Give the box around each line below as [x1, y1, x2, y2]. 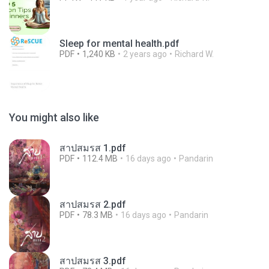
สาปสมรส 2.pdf [59, 198, 126, 210]
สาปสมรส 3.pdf [59, 255, 126, 267]
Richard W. [175, 49, 214, 59]
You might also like [9, 110, 99, 124]
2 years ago [123, 49, 167, 59]
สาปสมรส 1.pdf [59, 142, 126, 154]
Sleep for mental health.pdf [59, 37, 180, 49]
